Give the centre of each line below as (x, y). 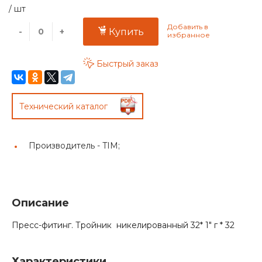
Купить (126, 32)
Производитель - (65, 146)
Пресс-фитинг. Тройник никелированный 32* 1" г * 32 (123, 225)
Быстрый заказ (127, 63)
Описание (40, 203)
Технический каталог (63, 107)
